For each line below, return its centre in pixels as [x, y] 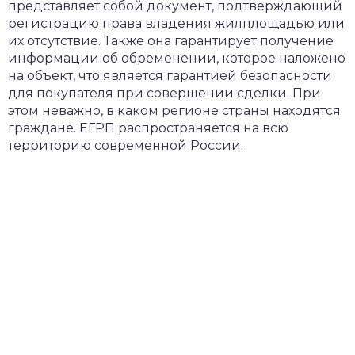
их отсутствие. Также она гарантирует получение [171, 41]
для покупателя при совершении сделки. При [164, 93]
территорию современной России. [126, 145]
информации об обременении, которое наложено [177, 58]
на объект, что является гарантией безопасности [170, 76]
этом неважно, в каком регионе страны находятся [174, 111]
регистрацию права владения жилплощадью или [176, 23]
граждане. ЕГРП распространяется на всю [148, 128]
